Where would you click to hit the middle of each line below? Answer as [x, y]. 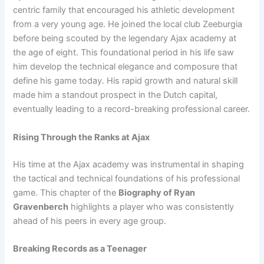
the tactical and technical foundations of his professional [127, 178]
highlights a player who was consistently [151, 207]
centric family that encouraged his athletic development [124, 10]
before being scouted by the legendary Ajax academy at [125, 39]
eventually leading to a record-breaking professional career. [132, 109]
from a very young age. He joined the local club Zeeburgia [128, 24]
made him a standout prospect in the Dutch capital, [115, 95]
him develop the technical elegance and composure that [126, 67]
